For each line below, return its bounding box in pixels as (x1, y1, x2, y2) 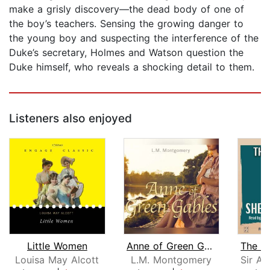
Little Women (27, 239, 87, 252)
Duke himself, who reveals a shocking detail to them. (9, 61, 254, 74)
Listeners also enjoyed (9, 111, 132, 126)
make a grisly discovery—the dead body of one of (9, 3, 244, 16)
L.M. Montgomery (131, 253, 212, 266)
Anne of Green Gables (204, 239, 212, 252)
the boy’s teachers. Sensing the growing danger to (9, 17, 243, 30)
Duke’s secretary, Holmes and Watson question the (9, 46, 243, 59)
